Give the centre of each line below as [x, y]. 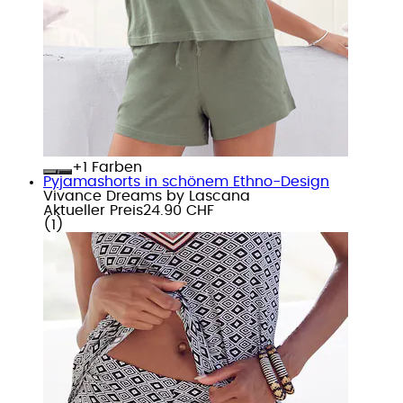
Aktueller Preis [93, 210]
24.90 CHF [179, 210]
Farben [115, 167]
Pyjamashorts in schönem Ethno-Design [186, 181]
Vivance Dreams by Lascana [147, 196]
